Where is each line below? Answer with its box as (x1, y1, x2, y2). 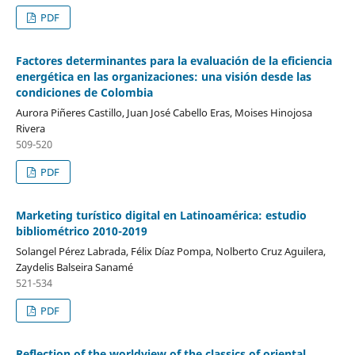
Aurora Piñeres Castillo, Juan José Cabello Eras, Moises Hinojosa (15, 105, 312, 120)
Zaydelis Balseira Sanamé (15, 260, 133, 275)
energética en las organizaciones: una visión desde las (15, 69, 311, 85)
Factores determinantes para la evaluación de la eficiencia (15, 53, 332, 69)
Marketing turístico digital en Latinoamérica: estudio (15, 208, 307, 223)
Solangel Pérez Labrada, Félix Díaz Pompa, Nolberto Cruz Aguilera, (15, 244, 326, 259)
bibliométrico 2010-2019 (15, 223, 147, 239)
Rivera (15, 121, 45, 136)
